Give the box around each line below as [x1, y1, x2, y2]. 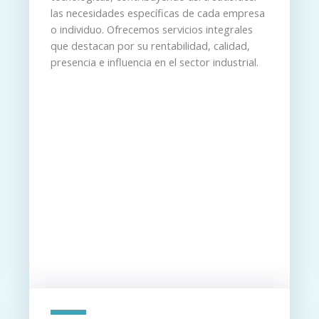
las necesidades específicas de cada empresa [51, 6, 265, 21]
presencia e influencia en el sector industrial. [51, 55, 258, 70]
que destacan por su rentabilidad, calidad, [51, 38, 250, 53]
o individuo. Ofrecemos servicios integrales [51, 22, 253, 37]
